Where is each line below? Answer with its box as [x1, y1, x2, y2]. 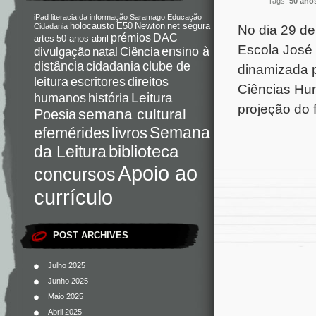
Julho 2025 [48, 261, 85, 269]
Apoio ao [118, 162, 197, 185]
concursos [34, 165, 116, 184]
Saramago [130, 13, 165, 21]
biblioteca [109, 142, 178, 161]
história [88, 90, 129, 105]
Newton [135, 21, 165, 31]
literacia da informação [51, 13, 128, 21]
